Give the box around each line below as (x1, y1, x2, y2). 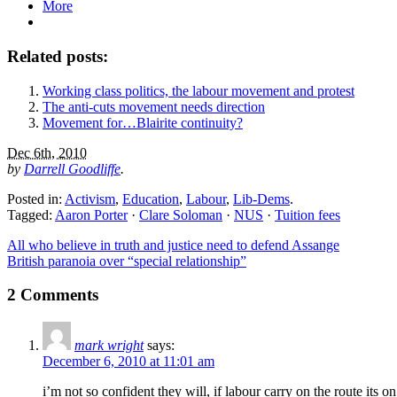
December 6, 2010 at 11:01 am (43, 354, 214, 370)
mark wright (74, 338, 144, 354)
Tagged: (7, 206, 55, 222)
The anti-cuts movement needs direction (43, 98, 265, 114)
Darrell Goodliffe (24, 160, 121, 176)
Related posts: (7, 47, 108, 66)
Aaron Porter (55, 206, 128, 222)
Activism (65, 191, 115, 206)
